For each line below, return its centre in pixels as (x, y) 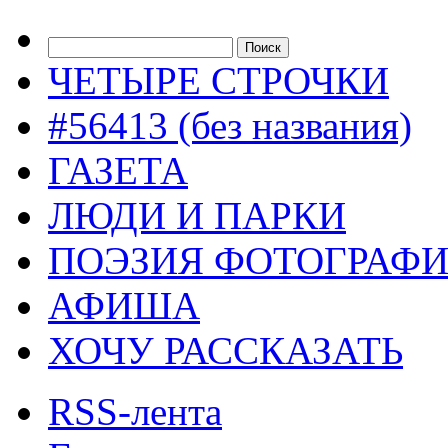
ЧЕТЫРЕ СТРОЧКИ (218, 80)
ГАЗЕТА (118, 170)
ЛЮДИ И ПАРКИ (197, 215)
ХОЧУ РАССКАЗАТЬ (225, 350)
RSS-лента (135, 411)
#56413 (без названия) (230, 125)
